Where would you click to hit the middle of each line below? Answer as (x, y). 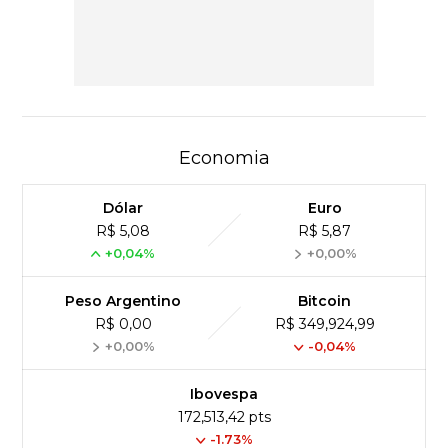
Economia (224, 157)
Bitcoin (325, 300)
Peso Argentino (123, 300)
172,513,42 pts (224, 416)
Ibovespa (224, 393)
